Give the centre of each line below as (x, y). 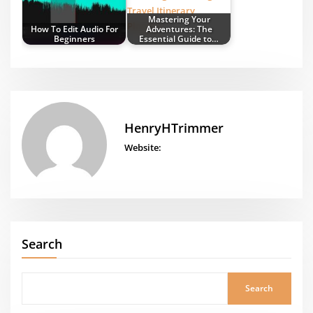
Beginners (74, 39)
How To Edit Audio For (74, 29)
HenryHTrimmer (174, 128)
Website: (143, 148)
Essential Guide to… (179, 39)
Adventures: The (179, 29)
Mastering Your (179, 19)
